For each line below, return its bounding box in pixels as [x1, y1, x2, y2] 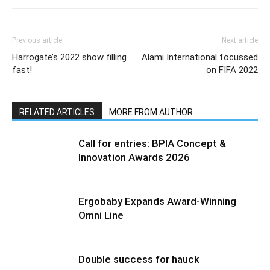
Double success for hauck [78, 253, 199, 265]
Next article [222, 36, 258, 45]
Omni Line [78, 209, 124, 221]
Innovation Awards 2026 [78, 151, 190, 163]
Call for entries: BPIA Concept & [78, 137, 226, 149]
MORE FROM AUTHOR [109, 107, 193, 117]
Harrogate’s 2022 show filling [12, 52, 127, 63]
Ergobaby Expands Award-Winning [78, 195, 236, 207]
